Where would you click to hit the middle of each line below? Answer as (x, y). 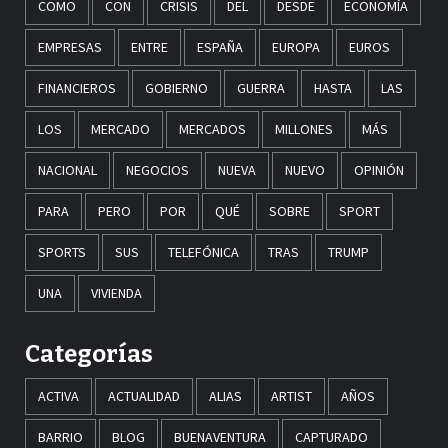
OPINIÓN (379, 170)
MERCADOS (212, 129)
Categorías (89, 354)
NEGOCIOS (157, 170)
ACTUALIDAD (144, 396)
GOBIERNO (176, 88)
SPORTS (62, 252)
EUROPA (296, 47)
